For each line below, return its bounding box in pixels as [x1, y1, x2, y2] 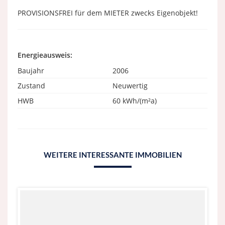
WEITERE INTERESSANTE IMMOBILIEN [43, 150, 182, 159]
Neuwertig [113, 81, 148, 90]
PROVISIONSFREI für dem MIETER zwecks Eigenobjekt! [18, 8, 198, 18]
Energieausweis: [18, 50, 72, 60]
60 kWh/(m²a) [113, 96, 157, 105]
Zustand [18, 81, 45, 90]
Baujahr [18, 66, 44, 75]
